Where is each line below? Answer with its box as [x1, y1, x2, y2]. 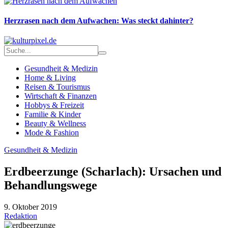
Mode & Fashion [24, 128, 79, 137]
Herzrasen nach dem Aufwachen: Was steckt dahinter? [4, 16, 193, 25]
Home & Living [24, 73, 76, 82]
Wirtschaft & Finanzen [24, 92, 97, 101]
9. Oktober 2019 [4, 203, 57, 211]
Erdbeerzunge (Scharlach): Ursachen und [4, 165, 221, 179]
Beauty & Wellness [24, 119, 86, 128]
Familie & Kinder [24, 110, 81, 119]
